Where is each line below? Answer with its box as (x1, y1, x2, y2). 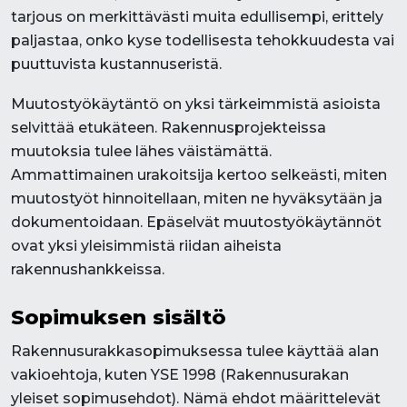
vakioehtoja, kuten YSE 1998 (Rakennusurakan (11, 366, 349, 383)
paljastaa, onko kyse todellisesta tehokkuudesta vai (11, 32, 394, 49)
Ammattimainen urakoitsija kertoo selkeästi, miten (11, 166, 387, 184)
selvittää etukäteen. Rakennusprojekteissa (11, 119, 326, 136)
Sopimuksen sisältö (11, 304, 226, 330)
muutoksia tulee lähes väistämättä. (11, 143, 272, 160)
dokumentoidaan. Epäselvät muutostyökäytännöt (11, 213, 382, 231)
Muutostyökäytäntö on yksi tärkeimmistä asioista (11, 95, 381, 113)
